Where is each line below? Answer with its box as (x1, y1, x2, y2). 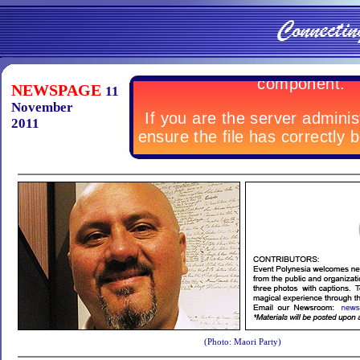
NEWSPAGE (11, 81, 101, 99)
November (11, 100, 73, 115)
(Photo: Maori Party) (204, 337, 281, 346)
